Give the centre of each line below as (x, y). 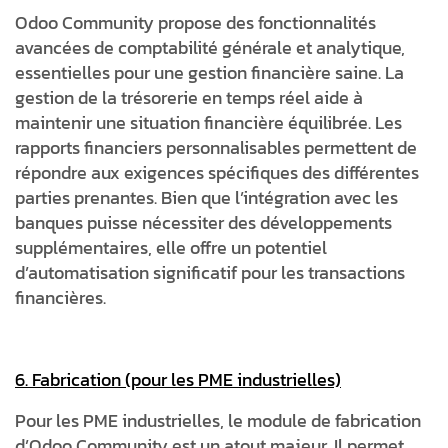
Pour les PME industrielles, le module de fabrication (218, 420)
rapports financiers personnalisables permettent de (216, 147)
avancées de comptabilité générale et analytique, (210, 47)
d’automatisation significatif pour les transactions (210, 272)
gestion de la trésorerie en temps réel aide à (189, 97)
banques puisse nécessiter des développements (203, 222)
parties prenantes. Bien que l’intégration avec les (206, 197)
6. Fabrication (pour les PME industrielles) (178, 379)
